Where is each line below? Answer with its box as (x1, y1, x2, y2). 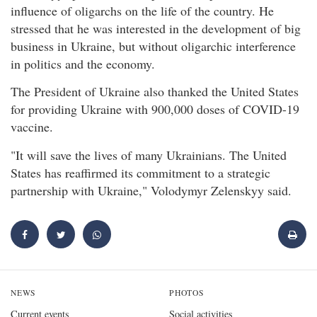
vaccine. (11, 118, 53, 136)
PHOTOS (169, 287, 204, 299)
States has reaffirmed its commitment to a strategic (11, 163, 270, 181)
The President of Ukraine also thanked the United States (11, 83, 299, 100)
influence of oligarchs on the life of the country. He (11, 2, 274, 20)
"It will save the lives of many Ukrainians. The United (11, 146, 287, 163)
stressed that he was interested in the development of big (11, 20, 301, 38)
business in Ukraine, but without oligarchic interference (11, 38, 296, 55)
